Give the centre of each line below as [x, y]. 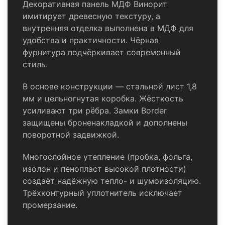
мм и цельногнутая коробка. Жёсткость [103, 99]
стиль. [35, 65]
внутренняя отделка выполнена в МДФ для [108, 28]
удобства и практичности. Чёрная [91, 40]
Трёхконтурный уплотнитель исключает [102, 193]
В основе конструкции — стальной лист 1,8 [110, 87]
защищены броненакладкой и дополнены [105, 123]
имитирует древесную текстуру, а [91, 16]
